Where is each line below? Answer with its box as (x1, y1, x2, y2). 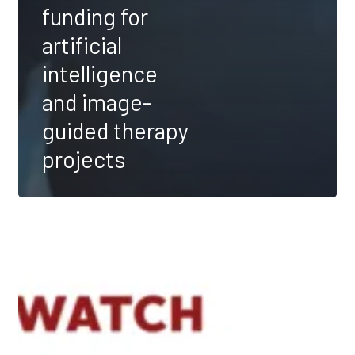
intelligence (42, 59, 158, 87)
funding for (42, 2, 148, 30)
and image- (42, 87, 151, 116)
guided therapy (42, 116, 189, 144)
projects (42, 144, 126, 173)
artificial (42, 30, 122, 59)
